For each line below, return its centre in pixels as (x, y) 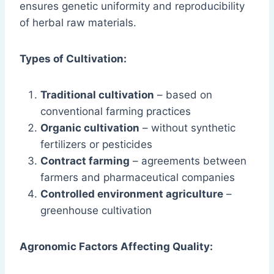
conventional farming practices (116, 112)
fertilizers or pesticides (96, 145)
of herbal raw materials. (78, 23)
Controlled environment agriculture (132, 194)
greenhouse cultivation (96, 211)
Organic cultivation (90, 128)
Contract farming (85, 161)
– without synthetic (187, 128)
